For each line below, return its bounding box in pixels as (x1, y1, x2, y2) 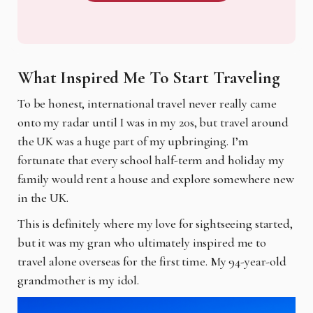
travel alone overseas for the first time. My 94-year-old (17, 253, 286, 269)
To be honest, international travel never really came (17, 95, 277, 111)
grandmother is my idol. (17, 272, 140, 288)
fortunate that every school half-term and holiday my (17, 152, 284, 168)
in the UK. (17, 189, 68, 205)
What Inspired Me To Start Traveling (17, 66, 284, 88)
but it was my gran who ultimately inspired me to (17, 234, 266, 250)
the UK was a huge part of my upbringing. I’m (17, 133, 249, 149)
